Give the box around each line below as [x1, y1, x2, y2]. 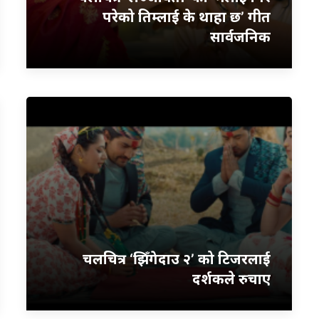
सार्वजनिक [210, 28, 271, 46]
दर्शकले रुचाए [192, 270, 271, 288]
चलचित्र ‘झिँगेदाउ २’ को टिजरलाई [83, 250, 271, 268]
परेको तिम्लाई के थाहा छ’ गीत [103, 8, 271, 26]
